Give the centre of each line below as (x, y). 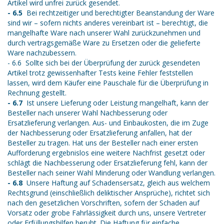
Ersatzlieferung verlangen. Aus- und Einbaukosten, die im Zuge (108, 123)
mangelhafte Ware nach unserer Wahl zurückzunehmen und (104, 33)
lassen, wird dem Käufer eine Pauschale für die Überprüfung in (108, 83)
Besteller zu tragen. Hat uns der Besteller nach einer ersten (103, 143)
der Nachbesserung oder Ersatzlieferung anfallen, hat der (100, 133)
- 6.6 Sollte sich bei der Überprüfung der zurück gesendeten (104, 63)
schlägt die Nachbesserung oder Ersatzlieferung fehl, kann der (107, 163)
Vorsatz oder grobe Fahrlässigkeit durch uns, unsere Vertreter (107, 213)
